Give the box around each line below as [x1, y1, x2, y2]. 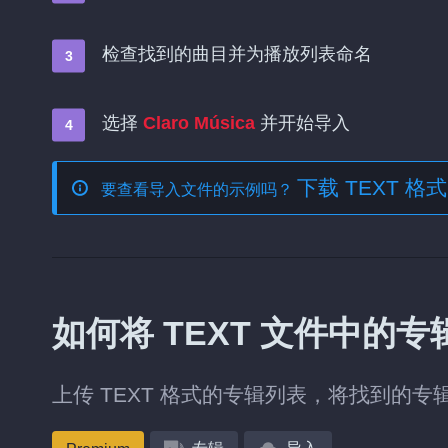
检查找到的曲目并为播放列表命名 [102, 44, 372, 64]
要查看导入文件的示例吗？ [101, 181, 297, 198]
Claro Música [143, 113, 255, 133]
